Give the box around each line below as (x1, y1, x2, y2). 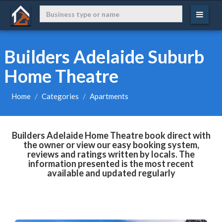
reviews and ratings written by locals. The (27, 149, 195, 160)
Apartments (89, 92, 128, 101)
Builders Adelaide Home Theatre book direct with (11, 130, 211, 141)
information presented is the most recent (28, 158, 194, 169)
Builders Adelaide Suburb (3, 46, 204, 67)
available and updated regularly (47, 167, 175, 178)
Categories (41, 92, 79, 101)
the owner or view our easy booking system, (23, 139, 199, 150)
